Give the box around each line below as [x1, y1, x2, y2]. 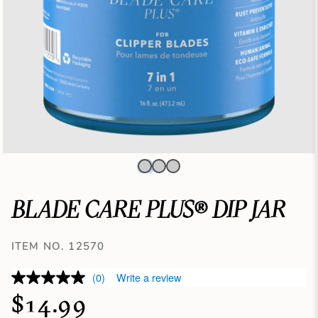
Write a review [116, 269, 181, 285]
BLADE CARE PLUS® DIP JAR [11, 194, 285, 225]
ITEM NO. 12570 [11, 238, 105, 253]
